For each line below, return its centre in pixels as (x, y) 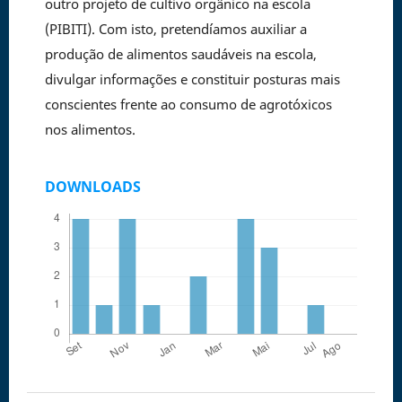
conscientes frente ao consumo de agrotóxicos (188, 104)
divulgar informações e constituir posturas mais (192, 79)
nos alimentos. (90, 129)
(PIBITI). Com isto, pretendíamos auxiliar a (175, 28)
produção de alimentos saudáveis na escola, (180, 53)
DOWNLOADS (92, 187)
